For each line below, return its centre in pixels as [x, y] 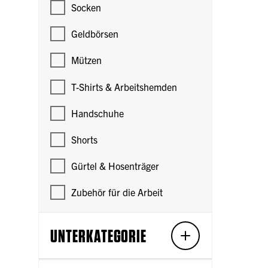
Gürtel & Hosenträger [115, 166]
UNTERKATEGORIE [99, 235]
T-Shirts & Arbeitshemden [124, 86]
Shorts [85, 139]
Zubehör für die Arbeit [117, 192]
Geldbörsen [95, 34]
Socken [86, 7]
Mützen [87, 60]
